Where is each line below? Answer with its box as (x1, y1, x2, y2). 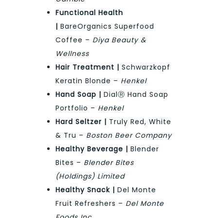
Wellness (55, 49, 89, 59)
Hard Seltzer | (55, 117, 107, 127)
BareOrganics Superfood (58, 21, 154, 32)
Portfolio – (55, 103, 98, 113)
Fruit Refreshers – (55, 199, 126, 209)
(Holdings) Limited (55, 171, 125, 182)
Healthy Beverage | (55, 144, 128, 154)
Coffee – (55, 35, 92, 45)
